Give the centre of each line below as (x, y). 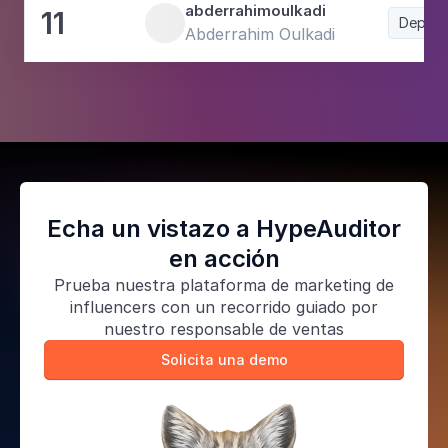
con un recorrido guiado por (267, 307)
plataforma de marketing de (287, 285)
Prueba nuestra (117, 285)
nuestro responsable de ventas (224, 329)
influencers (113, 307)
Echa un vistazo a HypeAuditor (224, 228)
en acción (224, 258)
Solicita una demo (224, 359)
